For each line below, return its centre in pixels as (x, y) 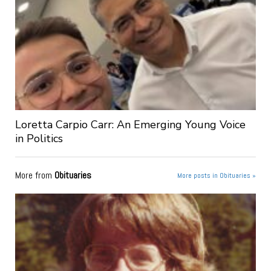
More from (34, 175)
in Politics (39, 139)
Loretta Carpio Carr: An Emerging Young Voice (130, 125)
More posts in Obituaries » (217, 176)
